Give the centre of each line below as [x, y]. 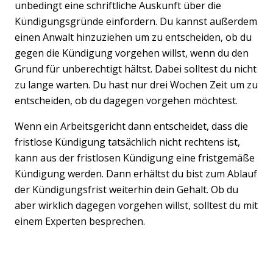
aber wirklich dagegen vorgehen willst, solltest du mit [136, 205]
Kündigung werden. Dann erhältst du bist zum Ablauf [136, 173]
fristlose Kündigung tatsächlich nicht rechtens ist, [127, 142]
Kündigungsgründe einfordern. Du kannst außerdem [136, 21]
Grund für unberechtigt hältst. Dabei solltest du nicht [136, 69]
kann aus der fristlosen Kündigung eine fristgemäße [135, 158]
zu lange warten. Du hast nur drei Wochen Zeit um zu [136, 84]
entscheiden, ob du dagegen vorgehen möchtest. [127, 100]
